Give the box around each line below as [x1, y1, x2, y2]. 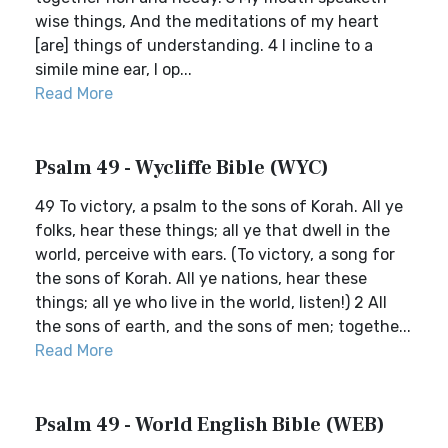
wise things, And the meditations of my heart [35, 12, 379, 31]
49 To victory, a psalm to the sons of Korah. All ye [35, 197, 403, 216]
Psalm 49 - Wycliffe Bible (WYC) [35, 155, 329, 181]
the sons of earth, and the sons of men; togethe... [35, 317, 411, 336]
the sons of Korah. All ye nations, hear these [35, 269, 367, 288]
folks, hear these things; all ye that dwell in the [35, 221, 390, 240]
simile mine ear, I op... [35, 60, 192, 79]
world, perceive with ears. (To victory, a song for [35, 245, 395, 264]
